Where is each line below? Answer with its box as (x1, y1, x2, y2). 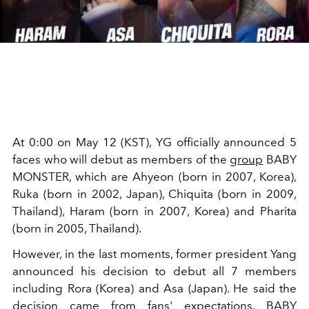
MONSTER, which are (12, 170, 129, 184)
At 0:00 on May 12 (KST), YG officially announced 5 (12, 135, 297, 150)
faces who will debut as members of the (12, 152, 230, 167)
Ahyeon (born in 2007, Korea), (132, 170, 297, 184)
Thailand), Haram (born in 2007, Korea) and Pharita (12, 204, 297, 219)
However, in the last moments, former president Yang (12, 247, 297, 261)
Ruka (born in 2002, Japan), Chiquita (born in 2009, (12, 187, 297, 201)
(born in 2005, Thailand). (12, 221, 141, 236)
